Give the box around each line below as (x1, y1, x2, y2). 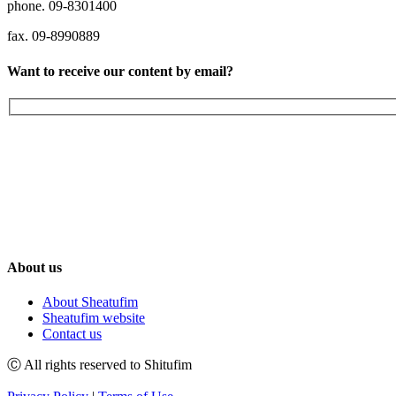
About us (7, 259, 62, 275)
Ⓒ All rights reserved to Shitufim (7, 357, 192, 373)
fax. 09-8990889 (7, 28, 100, 44)
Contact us (42, 326, 102, 342)
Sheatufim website (42, 310, 145, 326)
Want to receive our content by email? (7, 63, 233, 79)
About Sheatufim (42, 294, 138, 310)
